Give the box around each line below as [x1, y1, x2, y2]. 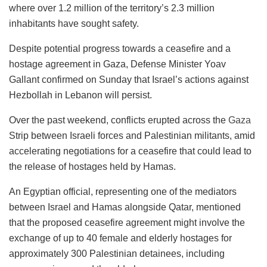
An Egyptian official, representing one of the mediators [9, 186, 237, 197]
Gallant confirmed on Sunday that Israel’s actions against [9, 74, 249, 85]
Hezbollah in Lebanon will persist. [9, 89, 152, 100]
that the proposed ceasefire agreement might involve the [9, 217, 245, 228]
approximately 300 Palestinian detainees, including [9, 248, 225, 259]
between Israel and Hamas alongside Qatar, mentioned [9, 201, 241, 212]
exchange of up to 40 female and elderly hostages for [9, 232, 232, 243]
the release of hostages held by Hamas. [9, 161, 176, 172]
